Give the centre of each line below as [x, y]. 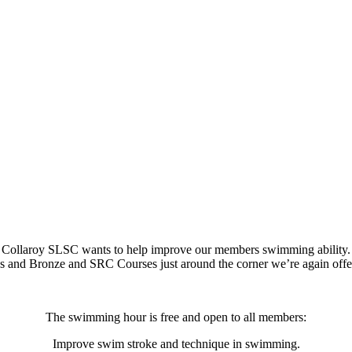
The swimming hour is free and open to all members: [176, 317]
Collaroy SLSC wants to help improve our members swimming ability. [176, 249]
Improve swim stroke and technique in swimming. [176, 343]
